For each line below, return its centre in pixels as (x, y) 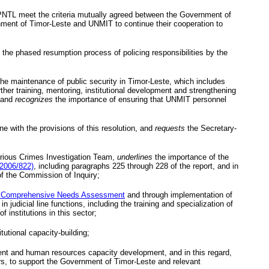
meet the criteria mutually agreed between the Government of (124, 14)
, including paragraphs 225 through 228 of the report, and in (136, 166)
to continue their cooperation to (168, 23)
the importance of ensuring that (109, 99)
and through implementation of (179, 195)
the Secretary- (211, 128)
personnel (208, 99)
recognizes (34, 99)
